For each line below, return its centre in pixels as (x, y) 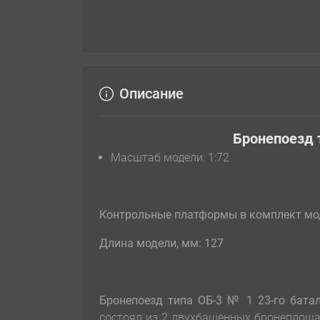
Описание (151, 94)
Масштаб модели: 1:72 (170, 158)
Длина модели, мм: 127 (161, 244)
